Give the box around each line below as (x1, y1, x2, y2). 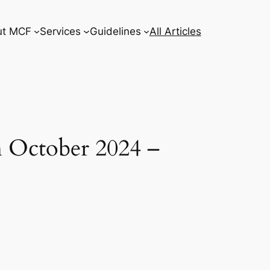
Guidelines (89, 25, 141, 37)
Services (40, 25, 81, 37)
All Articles (149, 25, 201, 37)
